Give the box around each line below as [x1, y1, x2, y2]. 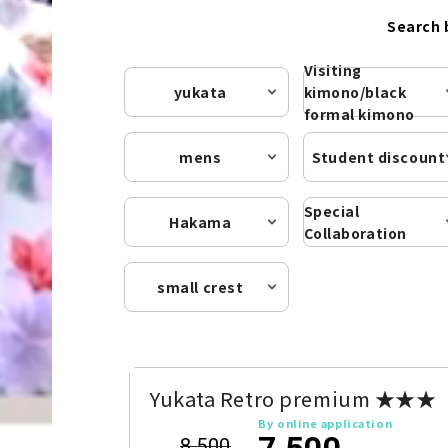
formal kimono [303, 103, 415, 124]
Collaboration [303, 222, 407, 243]
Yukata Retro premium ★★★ [150, 383, 437, 413]
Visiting [303, 59, 362, 80]
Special [303, 200, 360, 221]
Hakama [169, 211, 232, 232]
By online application [258, 414, 393, 431]
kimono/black [303, 81, 407, 102]
